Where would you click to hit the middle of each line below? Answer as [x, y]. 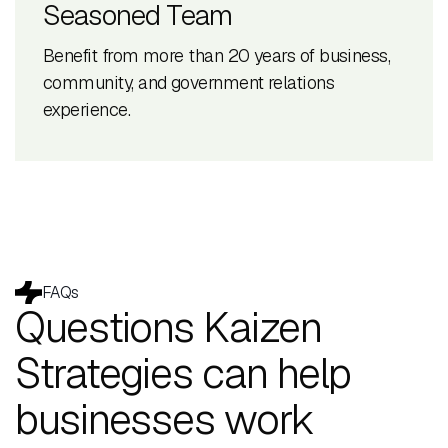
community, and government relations [189, 83]
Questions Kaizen [168, 327]
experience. [87, 110]
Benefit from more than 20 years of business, [217, 56]
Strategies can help [183, 373]
